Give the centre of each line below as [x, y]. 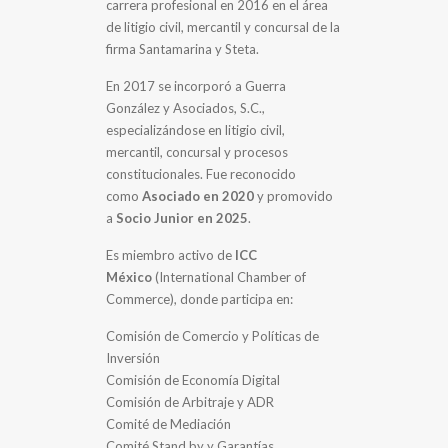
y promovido [294, 195]
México [129, 276]
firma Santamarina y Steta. [183, 48]
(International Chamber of [229, 276]
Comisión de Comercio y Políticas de [213, 335]
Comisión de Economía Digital [193, 379]
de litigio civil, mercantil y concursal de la [223, 26]
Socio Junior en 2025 [182, 217]
